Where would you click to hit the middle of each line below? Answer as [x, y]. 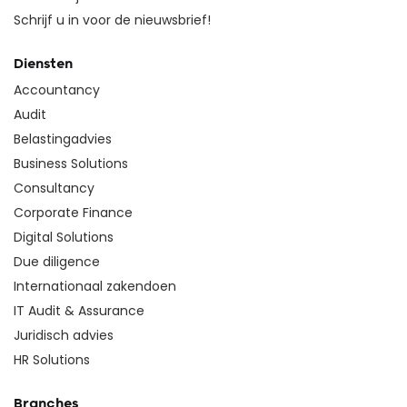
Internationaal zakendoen [95, 287]
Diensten [43, 65]
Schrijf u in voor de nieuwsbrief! [112, 20]
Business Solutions [71, 164]
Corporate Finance [73, 213]
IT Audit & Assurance [79, 311]
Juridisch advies [64, 336]
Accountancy [57, 90]
